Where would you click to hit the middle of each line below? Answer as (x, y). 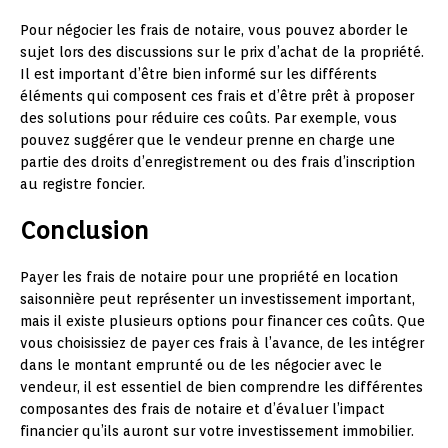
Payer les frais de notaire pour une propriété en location (209, 277)
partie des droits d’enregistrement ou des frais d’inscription (217, 162)
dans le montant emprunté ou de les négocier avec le (201, 365)
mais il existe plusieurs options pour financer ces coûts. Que (222, 321)
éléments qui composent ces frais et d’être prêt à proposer (217, 96)
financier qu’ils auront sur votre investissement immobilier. (217, 431)
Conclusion (84, 231)
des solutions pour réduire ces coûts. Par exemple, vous (208, 118)
